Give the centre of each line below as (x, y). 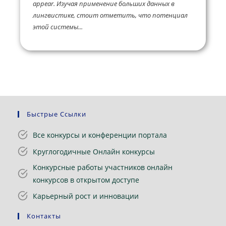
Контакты (44, 216)
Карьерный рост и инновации (86, 196)
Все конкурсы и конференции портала (100, 135)
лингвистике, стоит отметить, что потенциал (110, 15)
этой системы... (58, 27)
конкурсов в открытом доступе (86, 180)
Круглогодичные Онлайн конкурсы (94, 151)
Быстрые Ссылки (56, 114)
